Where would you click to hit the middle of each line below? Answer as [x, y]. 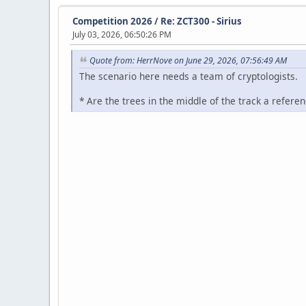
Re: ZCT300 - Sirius [201, 22]
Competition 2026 [112, 22]
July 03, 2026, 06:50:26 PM [122, 35]
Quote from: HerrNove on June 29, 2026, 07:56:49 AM [188, 61]
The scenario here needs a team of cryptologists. [189, 76]
